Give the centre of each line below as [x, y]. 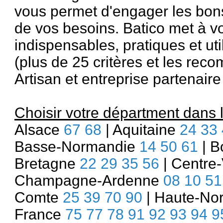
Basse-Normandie [77, 147]
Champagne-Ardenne [89, 180]
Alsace [39, 130]
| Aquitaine [141, 130]
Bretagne [47, 164]
